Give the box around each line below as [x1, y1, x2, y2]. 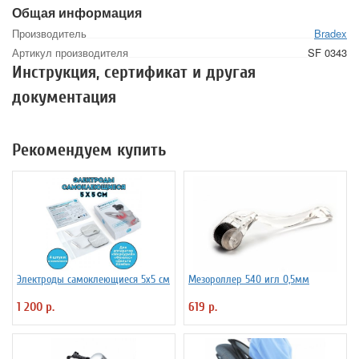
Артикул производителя [12, 45, 128, 61]
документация [12, 87, 116, 108]
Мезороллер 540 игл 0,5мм [188, 272, 309, 287]
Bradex [314, 26, 347, 42]
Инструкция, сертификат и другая [12, 62, 256, 83]
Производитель [12, 26, 87, 42]
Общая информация [12, 3, 142, 22]
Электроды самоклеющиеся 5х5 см [17, 272, 170, 287]
